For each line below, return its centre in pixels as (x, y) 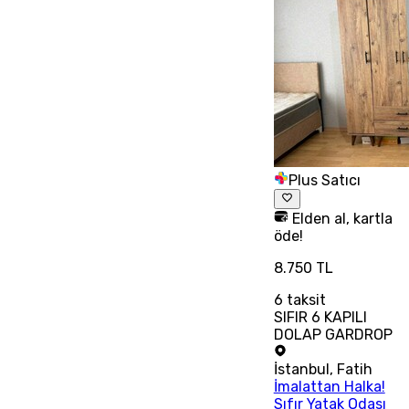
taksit (304, 299)
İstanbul (301, 369)
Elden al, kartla (340, 218)
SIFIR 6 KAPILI (320, 317)
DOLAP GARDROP (333, 334)
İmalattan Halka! (329, 386)
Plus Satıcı (324, 180)
